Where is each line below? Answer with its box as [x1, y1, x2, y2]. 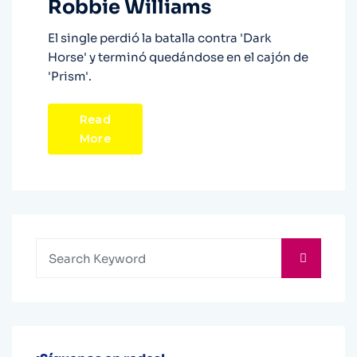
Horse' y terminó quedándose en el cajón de [48, 49, 308, 65]
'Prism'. [48, 69, 92, 84]
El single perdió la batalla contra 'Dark [48, 30, 272, 46]
